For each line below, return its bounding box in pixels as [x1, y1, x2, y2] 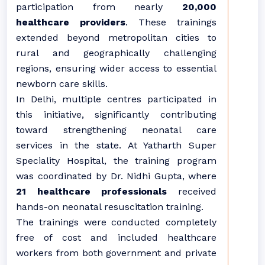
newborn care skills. [16, 78, 108, 89]
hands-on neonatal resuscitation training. [16, 201, 203, 212]
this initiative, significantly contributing [16, 109, 216, 120]
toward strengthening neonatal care [16, 124, 216, 135]
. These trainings [125, 17, 216, 28]
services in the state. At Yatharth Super [16, 140, 216, 151]
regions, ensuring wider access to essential [16, 63, 216, 74]
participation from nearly [16, 1, 182, 12]
